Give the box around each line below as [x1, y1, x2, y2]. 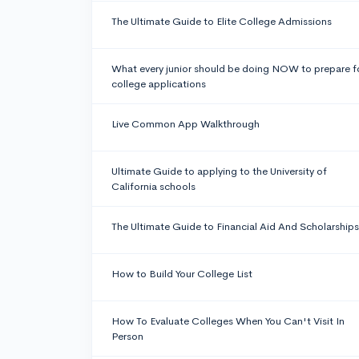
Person [111, 329, 143, 344]
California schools [111, 179, 196, 194]
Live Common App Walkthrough [111, 117, 260, 131]
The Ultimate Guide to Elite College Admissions [111, 14, 332, 29]
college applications [111, 77, 206, 91]
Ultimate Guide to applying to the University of [111, 164, 327, 179]
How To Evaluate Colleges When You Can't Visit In [111, 314, 345, 329]
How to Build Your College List [111, 267, 252, 281]
